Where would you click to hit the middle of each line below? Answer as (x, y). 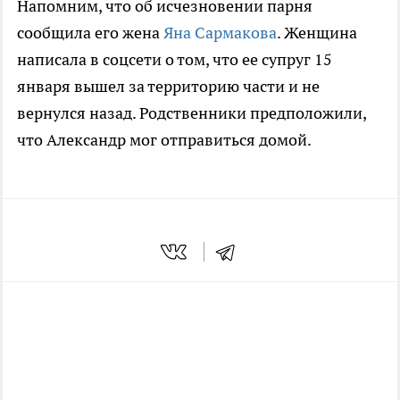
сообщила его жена (90, 33)
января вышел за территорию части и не (168, 87)
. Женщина (317, 33)
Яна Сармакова (220, 33)
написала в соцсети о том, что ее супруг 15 (175, 60)
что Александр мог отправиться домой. (166, 140)
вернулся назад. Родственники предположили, (192, 113)
